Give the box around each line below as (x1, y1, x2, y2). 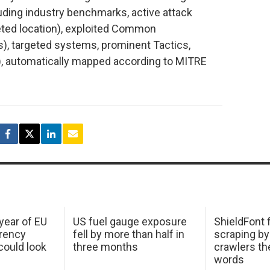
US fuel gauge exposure (73, 215, 187, 228)
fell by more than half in (73, 227, 185, 240)
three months (73, 240, 139, 253)
